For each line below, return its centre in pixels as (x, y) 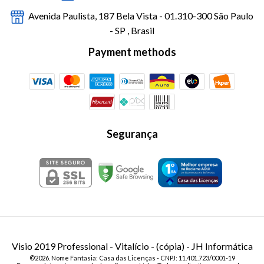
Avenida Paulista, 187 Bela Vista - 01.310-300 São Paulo (140, 16)
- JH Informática (218, 246)
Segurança (132, 134)
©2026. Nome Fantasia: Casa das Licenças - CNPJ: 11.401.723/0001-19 (132, 258)
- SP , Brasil (132, 30)
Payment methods (132, 52)
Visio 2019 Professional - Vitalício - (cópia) (98, 246)
